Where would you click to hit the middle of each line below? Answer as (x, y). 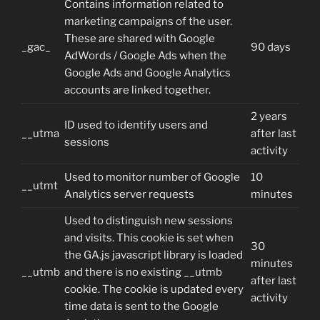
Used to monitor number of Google (152, 177)
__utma (40, 133)
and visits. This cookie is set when (149, 237)
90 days (271, 47)
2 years (269, 116)
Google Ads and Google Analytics (147, 72)
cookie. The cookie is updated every (154, 289)
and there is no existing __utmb (143, 272)
